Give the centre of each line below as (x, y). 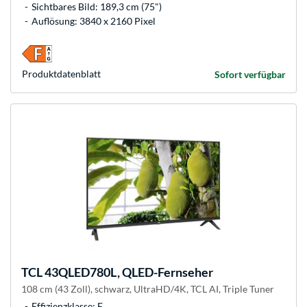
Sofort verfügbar (250, 75)
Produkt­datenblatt (61, 74)
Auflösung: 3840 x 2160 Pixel (94, 21)
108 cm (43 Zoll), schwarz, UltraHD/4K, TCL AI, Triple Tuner (148, 289)
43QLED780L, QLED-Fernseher (128, 272)
